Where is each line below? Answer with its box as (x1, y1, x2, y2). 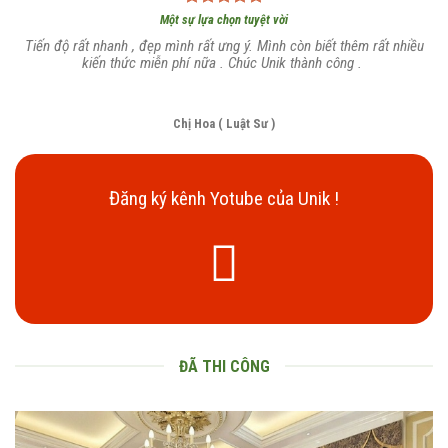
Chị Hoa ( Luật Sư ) (173, 115, 275, 131)
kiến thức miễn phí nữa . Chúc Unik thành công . (82, 53, 366, 72)
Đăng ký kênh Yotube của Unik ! (109, 186, 339, 210)
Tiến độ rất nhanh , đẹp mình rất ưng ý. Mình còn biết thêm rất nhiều (24, 36, 424, 55)
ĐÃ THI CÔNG (178, 356, 270, 376)
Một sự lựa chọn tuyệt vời (160, 11, 288, 27)
